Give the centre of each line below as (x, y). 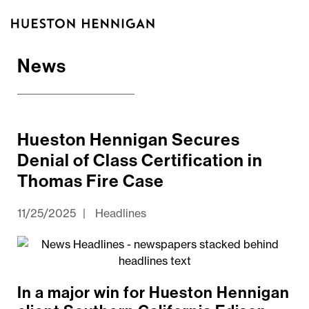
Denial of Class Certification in (140, 160)
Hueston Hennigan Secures (129, 139)
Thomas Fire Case (91, 181)
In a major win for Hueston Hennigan (153, 292)
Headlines (121, 213)
